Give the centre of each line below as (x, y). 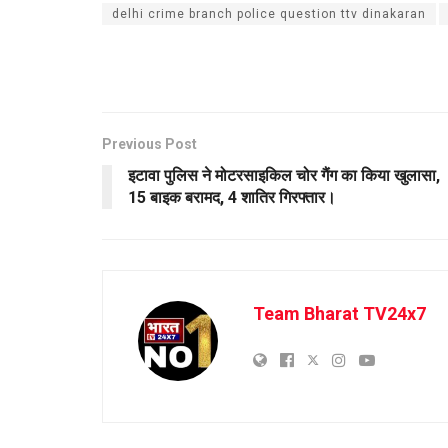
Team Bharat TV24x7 (339, 314)
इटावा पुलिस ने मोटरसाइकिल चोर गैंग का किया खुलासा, (284, 176)
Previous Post (149, 144)
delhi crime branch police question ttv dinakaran (269, 14)
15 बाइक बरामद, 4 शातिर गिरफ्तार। (232, 198)
